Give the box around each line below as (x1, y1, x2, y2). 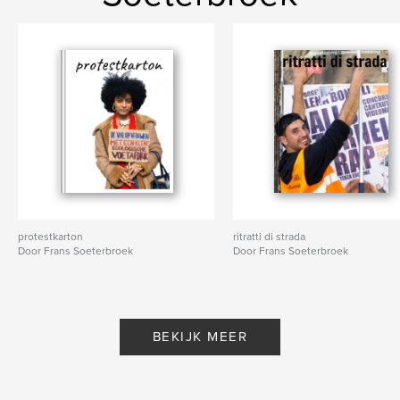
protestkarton (18, 229, 83, 243)
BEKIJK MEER (152, 328, 248, 345)
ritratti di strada (233, 229, 306, 243)
